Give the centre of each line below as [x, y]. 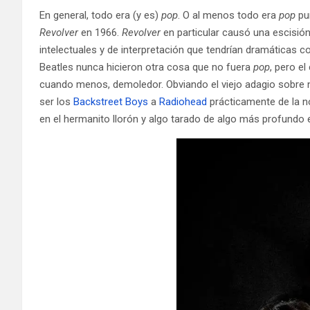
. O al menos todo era [228, 15]
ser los [56, 101]
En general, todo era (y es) [100, 15]
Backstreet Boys [111, 101]
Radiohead [183, 101]
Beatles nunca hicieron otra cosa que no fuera [146, 67]
